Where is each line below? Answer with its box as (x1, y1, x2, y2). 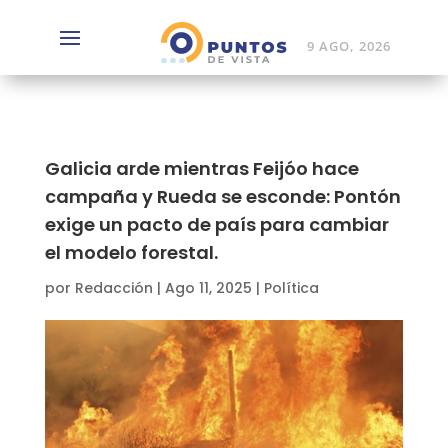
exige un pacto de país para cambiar (44, 212, 389, 238)
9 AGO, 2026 (306, 37, 391, 56)
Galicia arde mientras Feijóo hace (44, 156, 359, 182)
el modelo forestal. (44, 240, 218, 266)
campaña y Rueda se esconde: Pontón (44, 184, 401, 210)
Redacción (74, 278, 153, 299)
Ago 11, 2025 (164, 278, 252, 299)
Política (263, 278, 319, 299)
